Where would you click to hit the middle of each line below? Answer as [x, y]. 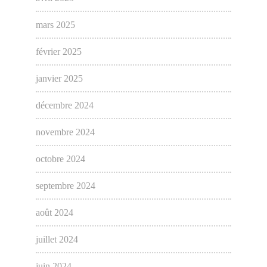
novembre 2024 [65, 132]
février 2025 [58, 52]
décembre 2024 [64, 105]
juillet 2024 [57, 240]
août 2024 [54, 213]
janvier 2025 [59, 79]
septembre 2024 [65, 186]
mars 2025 [55, 25]
